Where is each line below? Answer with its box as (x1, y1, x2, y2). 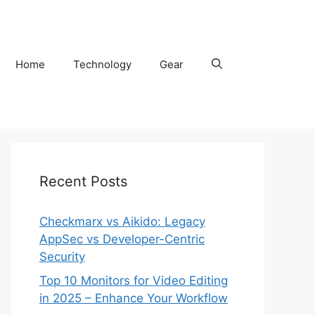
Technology (73, 57, 131, 71)
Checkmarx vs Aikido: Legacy (39, 214, 205, 229)
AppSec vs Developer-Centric (39, 232, 205, 247)
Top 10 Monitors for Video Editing (39, 273, 228, 288)
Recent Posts (39, 173, 127, 191)
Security (39, 250, 85, 264)
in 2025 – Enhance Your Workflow (39, 290, 228, 305)
